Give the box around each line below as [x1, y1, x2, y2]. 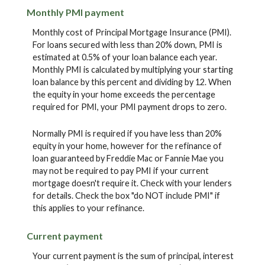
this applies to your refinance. [33, 203, 144, 214]
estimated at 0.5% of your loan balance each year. [33, 51, 217, 62]
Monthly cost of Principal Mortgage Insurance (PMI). [33, 27, 231, 37]
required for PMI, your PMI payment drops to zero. [33, 101, 227, 112]
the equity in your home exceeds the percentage [33, 89, 215, 99]
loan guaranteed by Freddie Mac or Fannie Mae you [33, 153, 224, 164]
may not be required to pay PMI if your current [33, 166, 209, 176]
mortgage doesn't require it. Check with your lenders [33, 178, 232, 189]
